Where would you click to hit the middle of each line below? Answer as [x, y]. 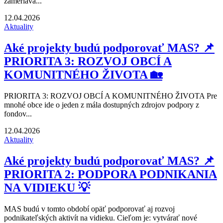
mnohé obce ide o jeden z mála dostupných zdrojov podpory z [102, 105]
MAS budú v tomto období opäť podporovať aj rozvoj [89, 209]
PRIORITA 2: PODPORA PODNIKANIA [111, 174]
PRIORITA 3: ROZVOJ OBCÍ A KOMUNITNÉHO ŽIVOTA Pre [111, 96]
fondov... [18, 113]
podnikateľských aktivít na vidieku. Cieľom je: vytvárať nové [101, 218]
